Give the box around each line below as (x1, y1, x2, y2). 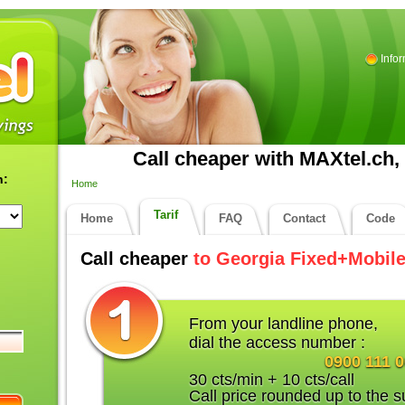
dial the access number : (189, 334, 365, 352)
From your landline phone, (189, 315, 378, 333)
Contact (283, 212, 325, 225)
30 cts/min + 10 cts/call (189, 371, 354, 389)
